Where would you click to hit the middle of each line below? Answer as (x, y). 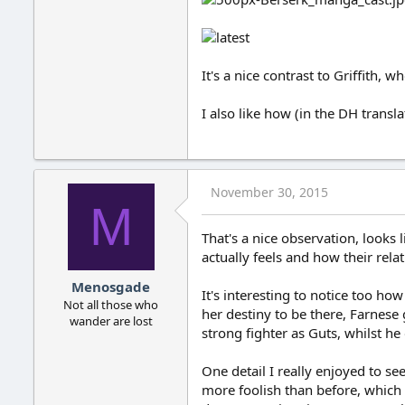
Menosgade (111, 286)
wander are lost (111, 320)
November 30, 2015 (269, 193)
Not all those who (111, 304)
